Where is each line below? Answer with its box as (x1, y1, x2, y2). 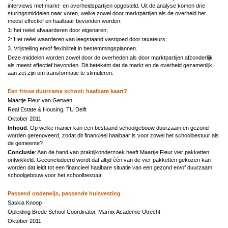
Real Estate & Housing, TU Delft (8, 106, 87, 112)
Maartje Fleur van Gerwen (8, 97, 72, 103)
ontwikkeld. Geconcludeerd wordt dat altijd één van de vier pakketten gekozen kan (8, 156, 211, 163)
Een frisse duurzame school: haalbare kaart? (8, 88, 127, 94)
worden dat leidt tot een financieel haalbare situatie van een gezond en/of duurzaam (8, 164, 212, 170)
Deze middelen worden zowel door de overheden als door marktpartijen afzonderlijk (8, 54, 213, 61)
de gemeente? (8, 139, 43, 146)
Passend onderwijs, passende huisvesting (8, 190, 121, 196)
